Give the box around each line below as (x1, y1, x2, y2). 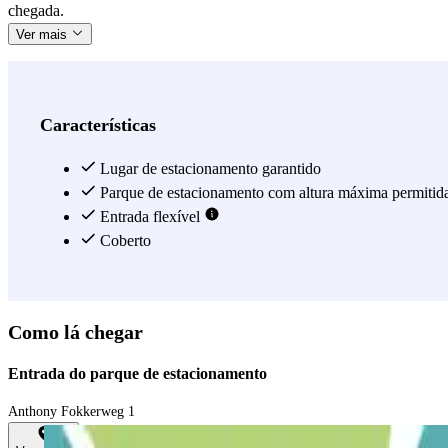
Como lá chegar (8, 320, 143, 343)
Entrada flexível (96, 207, 204, 225)
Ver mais (16, 26, 71, 42)
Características (40, 114, 156, 135)
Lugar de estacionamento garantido (96, 159, 321, 177)
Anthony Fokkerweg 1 (8, 404, 135, 420)
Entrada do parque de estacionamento (8, 365, 267, 383)
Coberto (96, 231, 151, 249)
